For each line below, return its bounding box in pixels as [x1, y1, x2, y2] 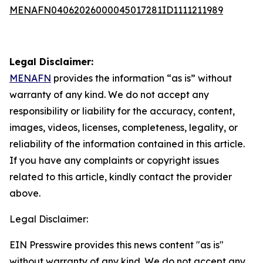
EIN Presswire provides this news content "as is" [9, 239, 224, 251]
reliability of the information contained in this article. [9, 138, 245, 150]
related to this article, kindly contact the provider [9, 171, 232, 183]
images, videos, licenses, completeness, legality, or [9, 122, 238, 133]
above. [9, 187, 41, 199]
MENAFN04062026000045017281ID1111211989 [9, 4, 223, 16]
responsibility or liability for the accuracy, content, [9, 105, 235, 117]
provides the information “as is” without [51, 72, 232, 84]
